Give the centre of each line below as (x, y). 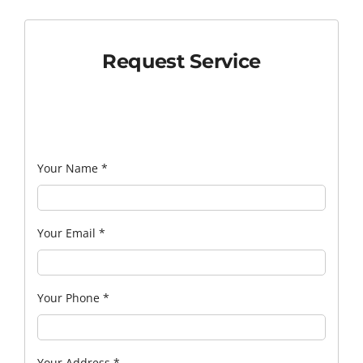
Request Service (181, 62)
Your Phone (70, 298)
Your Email (68, 233)
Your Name (69, 169)
